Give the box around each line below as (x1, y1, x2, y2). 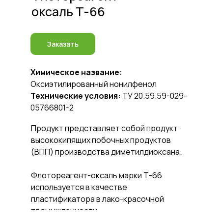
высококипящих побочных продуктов (31, 135, 171, 145)
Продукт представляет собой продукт (31, 123, 178, 134)
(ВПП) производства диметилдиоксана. (31, 146, 182, 157)
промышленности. (31, 205, 99, 216)
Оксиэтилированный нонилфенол (30, 79, 157, 89)
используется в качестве (31, 182, 127, 192)
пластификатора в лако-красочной (31, 193, 164, 204)
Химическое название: (30, 67, 122, 78)
